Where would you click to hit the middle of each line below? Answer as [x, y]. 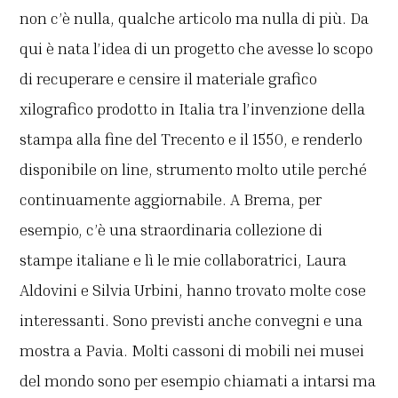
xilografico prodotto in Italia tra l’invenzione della [193, 109]
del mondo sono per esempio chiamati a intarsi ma [198, 381]
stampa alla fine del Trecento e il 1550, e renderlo [191, 139]
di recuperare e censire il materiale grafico [169, 79]
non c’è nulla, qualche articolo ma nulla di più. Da [195, 18]
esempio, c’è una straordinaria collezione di [171, 230]
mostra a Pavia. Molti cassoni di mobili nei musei [192, 350]
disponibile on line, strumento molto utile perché [194, 169]
